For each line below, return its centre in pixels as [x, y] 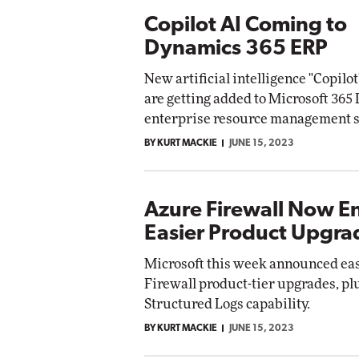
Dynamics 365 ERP [236, 49]
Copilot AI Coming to [246, 26]
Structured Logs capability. [227, 304]
